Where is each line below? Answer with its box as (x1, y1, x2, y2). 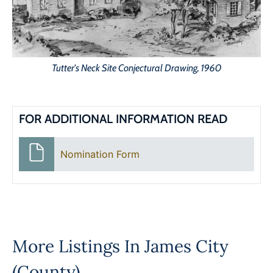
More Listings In (12, 235, 144, 258)
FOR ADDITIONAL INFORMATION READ (19, 112, 227, 127)
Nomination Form (60, 148, 140, 161)
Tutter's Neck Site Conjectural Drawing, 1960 (51, 62, 222, 74)
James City (144, 235, 229, 258)
